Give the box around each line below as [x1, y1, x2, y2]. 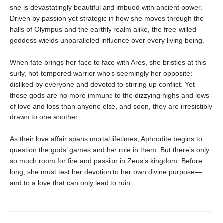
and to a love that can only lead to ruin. [10, 179, 132, 187]
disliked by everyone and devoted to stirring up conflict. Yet [10, 80, 195, 89]
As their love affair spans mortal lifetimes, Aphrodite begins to [10, 135, 202, 143]
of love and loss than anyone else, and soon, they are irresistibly [10, 102, 212, 111]
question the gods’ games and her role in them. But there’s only [10, 146, 209, 154]
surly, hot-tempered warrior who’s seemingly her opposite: [10, 69, 192, 78]
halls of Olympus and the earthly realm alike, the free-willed [10, 25, 196, 34]
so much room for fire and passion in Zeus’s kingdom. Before [10, 157, 202, 165]
